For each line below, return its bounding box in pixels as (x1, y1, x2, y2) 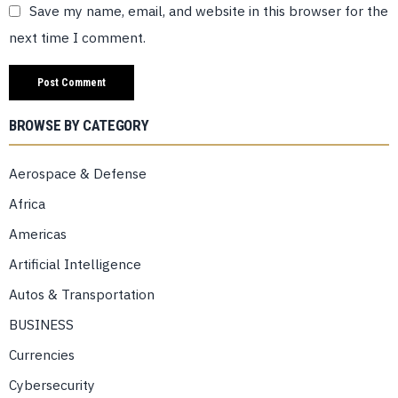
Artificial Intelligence (9, 255, 141, 274)
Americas (9, 225, 67, 243)
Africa (9, 195, 45, 213)
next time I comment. (9, 28, 146, 47)
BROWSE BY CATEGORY (9, 116, 149, 135)
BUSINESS (9, 315, 74, 334)
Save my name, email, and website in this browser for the (29, 2, 388, 20)
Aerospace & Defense (9, 164, 147, 183)
